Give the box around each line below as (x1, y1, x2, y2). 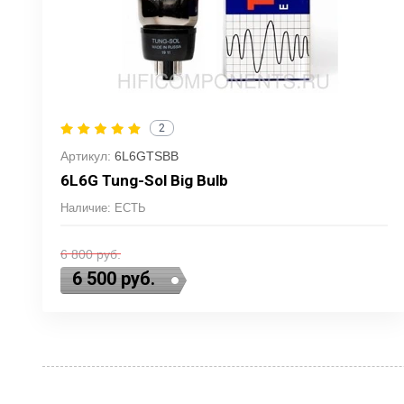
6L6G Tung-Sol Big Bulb (60, 171, 228, 190)
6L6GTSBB (111, 149, 179, 164)
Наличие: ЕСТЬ (60, 201, 146, 216)
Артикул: (60, 149, 111, 164)
